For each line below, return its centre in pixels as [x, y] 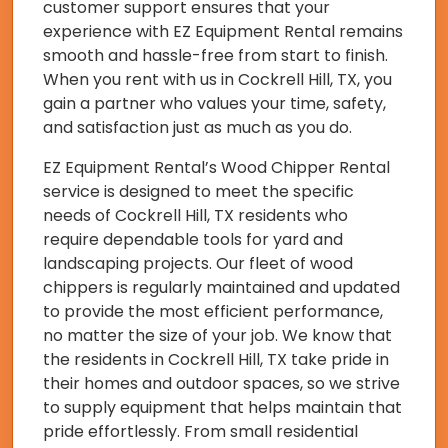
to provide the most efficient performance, [213, 311]
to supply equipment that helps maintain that [222, 407]
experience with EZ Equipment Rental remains [223, 31]
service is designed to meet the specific [198, 191]
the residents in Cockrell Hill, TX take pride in [216, 359]
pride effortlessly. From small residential [200, 431]
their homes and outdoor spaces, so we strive [221, 383]
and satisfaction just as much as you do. [197, 127]
